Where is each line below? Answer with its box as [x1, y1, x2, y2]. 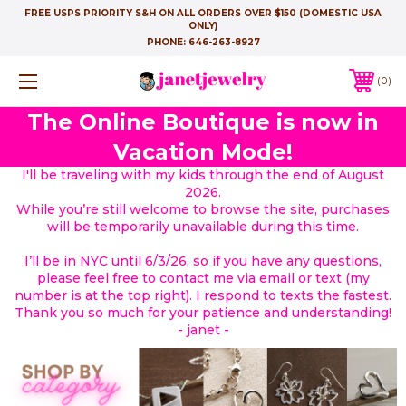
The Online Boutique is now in [27, 108, 379, 135]
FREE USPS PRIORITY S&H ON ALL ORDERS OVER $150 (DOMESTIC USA [24, 7, 382, 19]
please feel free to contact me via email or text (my [36, 269, 370, 286]
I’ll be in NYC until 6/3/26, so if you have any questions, [24, 252, 382, 269]
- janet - [177, 321, 229, 338]
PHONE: [146, 36, 188, 48]
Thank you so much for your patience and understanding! [14, 304, 391, 321]
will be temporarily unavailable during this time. [47, 217, 359, 235]
